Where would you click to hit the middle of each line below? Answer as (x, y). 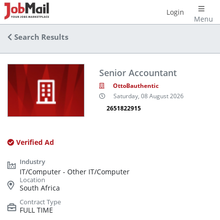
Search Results (40, 37)
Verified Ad (34, 142)
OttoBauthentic (136, 85)
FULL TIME (36, 210)
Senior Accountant (138, 72)
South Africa (40, 188)
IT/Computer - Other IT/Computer (75, 171)
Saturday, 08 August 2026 (148, 96)
